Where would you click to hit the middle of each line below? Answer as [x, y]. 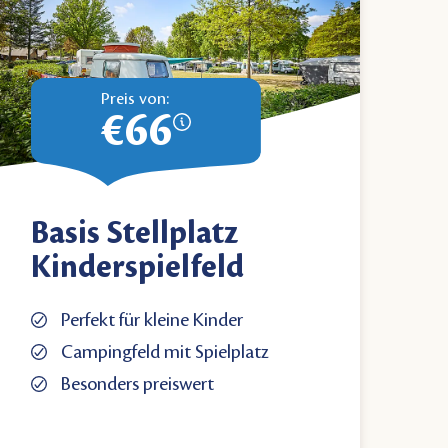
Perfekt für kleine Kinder [151, 320]
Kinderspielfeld [137, 267]
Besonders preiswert [137, 384]
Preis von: [134, 99]
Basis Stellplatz [134, 233]
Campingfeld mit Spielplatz [164, 352]
